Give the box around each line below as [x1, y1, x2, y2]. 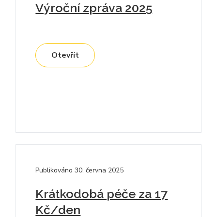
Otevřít [51, 50, 79, 61]
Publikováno [35, 166, 73, 175]
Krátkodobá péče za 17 [35, 186, 168, 201]
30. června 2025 [75, 166, 124, 175]
